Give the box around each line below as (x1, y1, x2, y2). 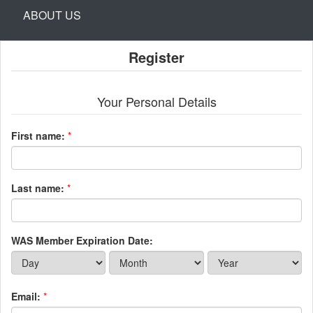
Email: (11, 289, 41, 303)
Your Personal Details (96, 92, 217, 110)
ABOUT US (23, 6, 81, 23)
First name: (11, 128, 65, 143)
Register (129, 46, 184, 67)
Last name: (11, 180, 64, 195)
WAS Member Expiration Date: (11, 233, 153, 247)
